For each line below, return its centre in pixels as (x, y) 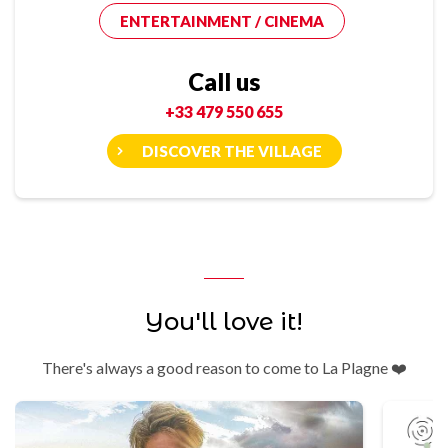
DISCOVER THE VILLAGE (231, 151)
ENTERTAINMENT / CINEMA (221, 21)
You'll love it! (224, 322)
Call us (224, 82)
